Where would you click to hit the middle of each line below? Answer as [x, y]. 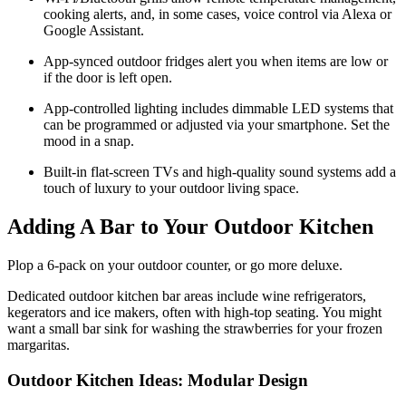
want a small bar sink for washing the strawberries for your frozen [195, 328]
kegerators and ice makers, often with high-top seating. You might [194, 312]
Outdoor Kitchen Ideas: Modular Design [158, 380]
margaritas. [39, 344]
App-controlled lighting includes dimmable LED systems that [218, 109]
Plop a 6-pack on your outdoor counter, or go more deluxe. [175, 265]
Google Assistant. [94, 31]
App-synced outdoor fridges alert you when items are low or [216, 62]
